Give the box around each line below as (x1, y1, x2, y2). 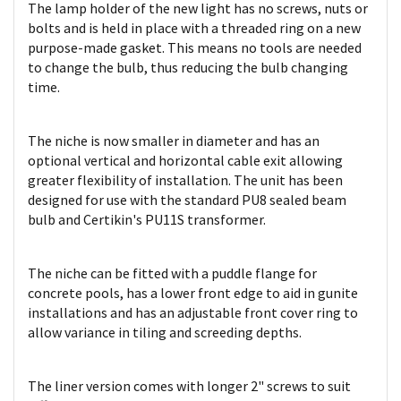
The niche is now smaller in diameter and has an (28, 132, 320, 149)
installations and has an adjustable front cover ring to (28, 303, 358, 321)
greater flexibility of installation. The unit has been (28, 171, 343, 189)
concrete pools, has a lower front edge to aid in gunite (28, 284, 358, 302)
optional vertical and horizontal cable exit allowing (28, 151, 343, 169)
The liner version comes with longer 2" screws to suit (28, 377, 351, 395)
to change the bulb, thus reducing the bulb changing (28, 58, 348, 76)
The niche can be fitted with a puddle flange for (28, 264, 317, 282)
